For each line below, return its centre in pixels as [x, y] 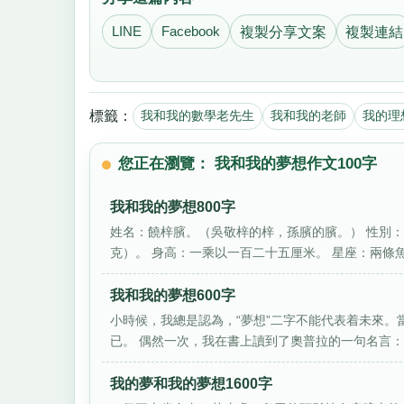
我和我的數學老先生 [197, 116]
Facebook [190, 31]
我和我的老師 [308, 116]
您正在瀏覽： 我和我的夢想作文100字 [248, 164]
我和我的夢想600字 [173, 296]
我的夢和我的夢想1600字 [192, 384]
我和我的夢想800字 [173, 207]
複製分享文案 [283, 32]
